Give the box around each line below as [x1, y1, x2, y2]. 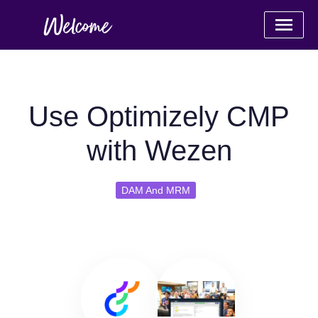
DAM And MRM [121, 185, 190, 196]
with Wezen [86, 135, 232, 166]
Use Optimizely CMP [28, 101, 290, 132]
